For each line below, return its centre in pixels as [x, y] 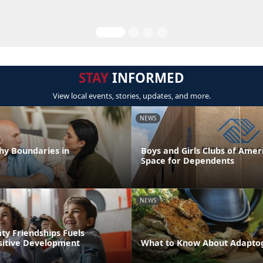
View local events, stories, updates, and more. [131, 96]
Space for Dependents [188, 160]
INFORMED [146, 78]
